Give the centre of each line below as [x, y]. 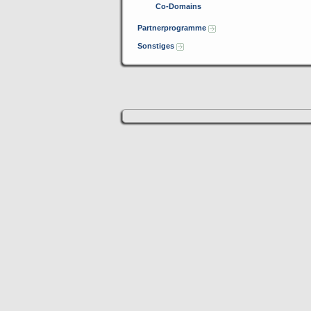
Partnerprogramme [173, 28]
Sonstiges [157, 46]
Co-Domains [178, 6]
